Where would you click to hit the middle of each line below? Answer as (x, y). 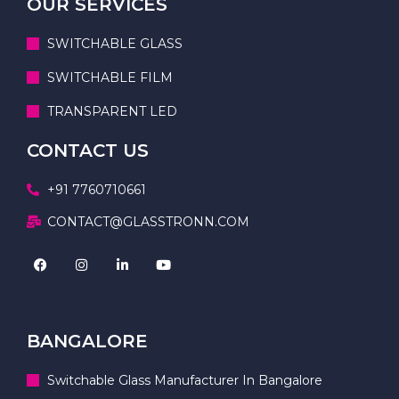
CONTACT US (88, 150)
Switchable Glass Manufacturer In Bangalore (184, 380)
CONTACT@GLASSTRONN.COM (148, 221)
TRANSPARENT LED (112, 111)
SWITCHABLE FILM (110, 77)
